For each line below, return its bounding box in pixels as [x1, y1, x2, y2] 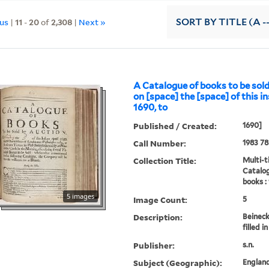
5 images [67, 192, 95, 201]
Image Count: [133, 194, 188, 206]
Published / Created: [133, 120, 217, 132]
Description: [133, 211, 183, 223]
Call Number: [133, 138, 187, 150]
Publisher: [133, 240, 175, 252]
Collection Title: [133, 155, 197, 167]
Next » [79, 16, 106, 28]
